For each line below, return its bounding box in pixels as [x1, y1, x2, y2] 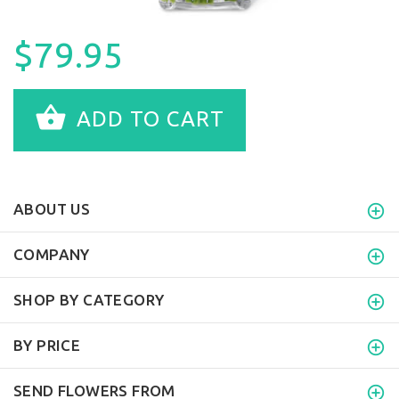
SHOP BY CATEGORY [13, 290, 165, 308]
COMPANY [13, 245, 90, 263]
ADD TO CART [70, 106, 224, 131]
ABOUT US [13, 199, 91, 217]
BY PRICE [13, 336, 81, 354]
